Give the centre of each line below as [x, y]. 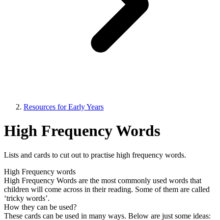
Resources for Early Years [64, 107]
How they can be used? [40, 207]
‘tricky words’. [27, 198]
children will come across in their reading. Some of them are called [107, 189]
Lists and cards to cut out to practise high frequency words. [95, 155]
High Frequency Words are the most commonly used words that [103, 180]
